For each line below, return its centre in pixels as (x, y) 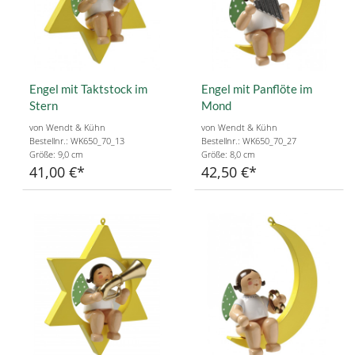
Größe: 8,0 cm (228, 154)
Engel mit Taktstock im (88, 88)
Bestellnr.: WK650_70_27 (249, 140)
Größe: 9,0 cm (56, 154)
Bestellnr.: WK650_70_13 (77, 140)
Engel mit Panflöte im (257, 88)
